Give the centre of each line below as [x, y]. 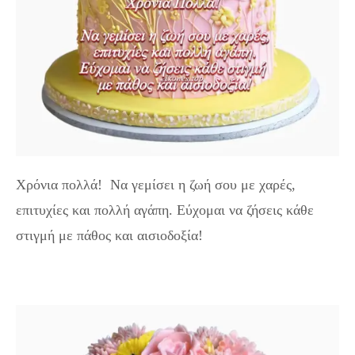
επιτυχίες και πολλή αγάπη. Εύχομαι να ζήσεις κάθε [165, 210]
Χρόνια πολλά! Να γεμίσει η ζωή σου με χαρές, [156, 185]
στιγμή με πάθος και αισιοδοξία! [109, 235]
